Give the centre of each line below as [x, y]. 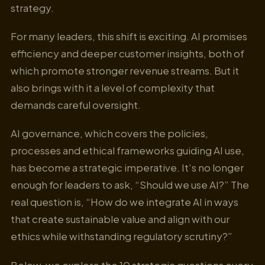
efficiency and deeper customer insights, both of [127, 54]
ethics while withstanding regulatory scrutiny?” [122, 236]
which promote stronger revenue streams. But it [125, 71]
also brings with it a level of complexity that [113, 88]
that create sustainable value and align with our [120, 219]
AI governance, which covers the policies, [109, 133]
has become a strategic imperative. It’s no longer [127, 168]
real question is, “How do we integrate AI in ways [125, 202]
